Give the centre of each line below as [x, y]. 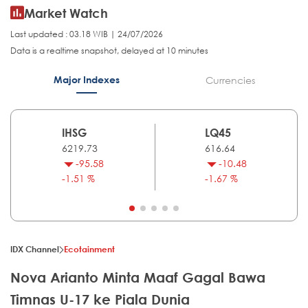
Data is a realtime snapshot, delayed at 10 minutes [109, 51]
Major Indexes [86, 80]
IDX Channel [35, 249]
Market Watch [66, 13]
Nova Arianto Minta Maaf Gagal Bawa [138, 278]
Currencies [230, 80]
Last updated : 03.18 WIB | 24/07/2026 [87, 34]
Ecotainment [89, 249]
